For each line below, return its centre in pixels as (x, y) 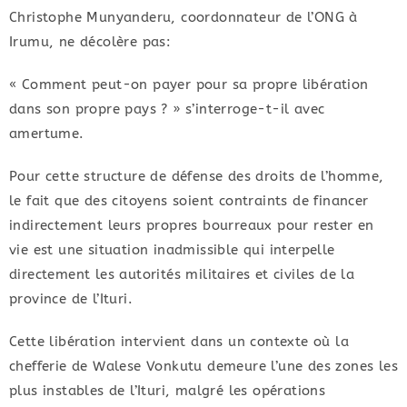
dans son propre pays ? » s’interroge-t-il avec (167, 109)
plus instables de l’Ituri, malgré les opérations (168, 391)
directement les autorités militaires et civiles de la (182, 275)
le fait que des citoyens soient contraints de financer (189, 201)
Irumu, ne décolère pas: (90, 42)
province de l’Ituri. (71, 299)
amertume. (47, 134)
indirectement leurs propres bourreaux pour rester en (192, 226)
